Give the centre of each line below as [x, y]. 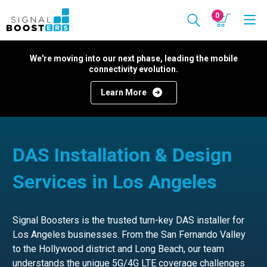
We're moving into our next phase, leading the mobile [133, 58]
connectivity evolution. [133, 69]
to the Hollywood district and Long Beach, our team [118, 249]
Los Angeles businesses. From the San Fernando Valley [129, 234]
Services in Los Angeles [115, 181]
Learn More [123, 92]
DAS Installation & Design [122, 155]
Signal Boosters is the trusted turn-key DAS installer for [128, 220]
